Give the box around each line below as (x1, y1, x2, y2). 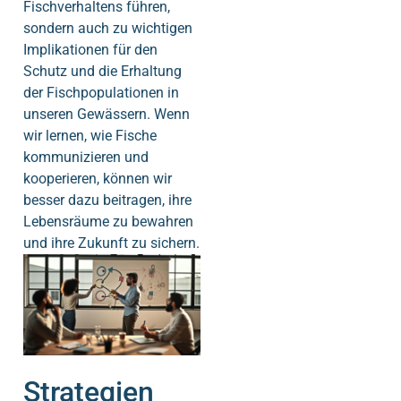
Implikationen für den (23, 41, 158, 59)
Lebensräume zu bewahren (23, 213, 193, 231)
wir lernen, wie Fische (23, 127, 157, 145)
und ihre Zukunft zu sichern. (23, 235, 200, 252)
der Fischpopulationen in (23, 84, 179, 102)
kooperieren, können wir (23, 170, 172, 188)
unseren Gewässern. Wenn (23, 106, 190, 124)
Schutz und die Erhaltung (23, 63, 182, 81)
